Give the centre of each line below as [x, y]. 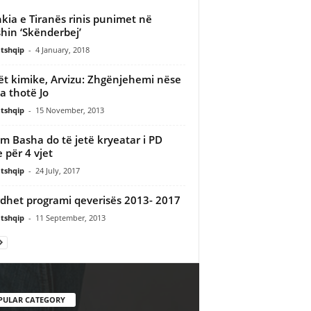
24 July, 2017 [57, 170]
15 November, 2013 [69, 110]
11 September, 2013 [70, 217]
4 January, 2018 [62, 49]
